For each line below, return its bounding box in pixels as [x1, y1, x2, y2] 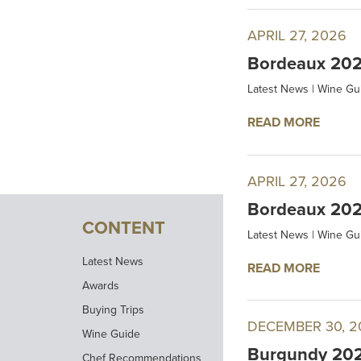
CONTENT [82, 217, 165, 239]
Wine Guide [82, 326, 140, 341]
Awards [82, 278, 119, 293]
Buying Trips [82, 302, 144, 317]
